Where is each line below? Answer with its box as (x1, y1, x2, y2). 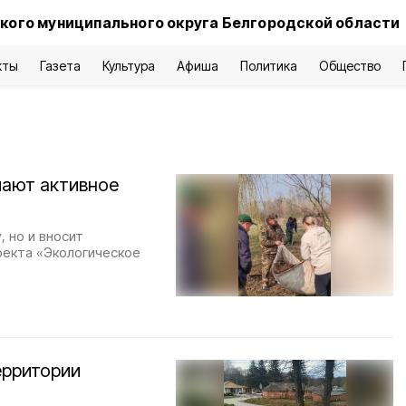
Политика (239, 58, 297, 73)
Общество (318, 58, 382, 73)
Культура (102, 58, 156, 73)
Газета (40, 58, 82, 73)
